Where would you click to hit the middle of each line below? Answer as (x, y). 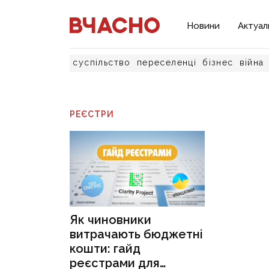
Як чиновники (111, 220)
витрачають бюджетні (137, 234)
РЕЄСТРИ (92, 114)
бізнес (218, 62)
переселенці (167, 62)
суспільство (102, 62)
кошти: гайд (105, 249)
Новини (204, 26)
